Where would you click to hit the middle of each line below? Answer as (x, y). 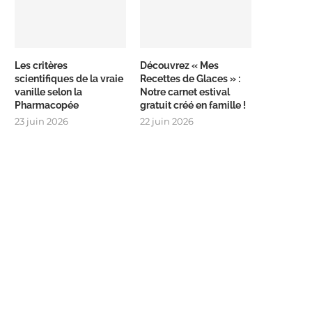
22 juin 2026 (167, 121)
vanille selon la (48, 92)
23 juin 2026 (41, 121)
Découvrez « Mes (180, 65)
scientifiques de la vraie (69, 78)
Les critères (41, 65)
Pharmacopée (47, 105)
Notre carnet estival (185, 92)
